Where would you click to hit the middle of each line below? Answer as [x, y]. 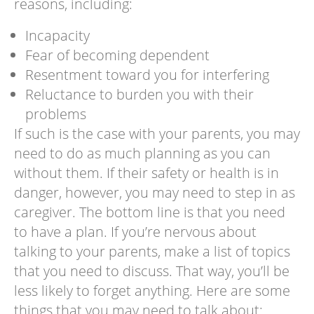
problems [55, 114]
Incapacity [57, 35]
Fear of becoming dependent [117, 55]
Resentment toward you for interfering [147, 74]
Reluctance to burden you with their [139, 94]
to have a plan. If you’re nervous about [135, 231]
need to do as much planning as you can [142, 153]
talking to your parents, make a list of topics [152, 251]
